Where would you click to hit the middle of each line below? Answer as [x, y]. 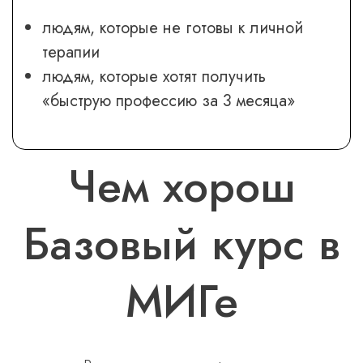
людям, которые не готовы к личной [173, 28]
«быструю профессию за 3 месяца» [169, 101]
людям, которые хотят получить [154, 77]
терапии [71, 52]
